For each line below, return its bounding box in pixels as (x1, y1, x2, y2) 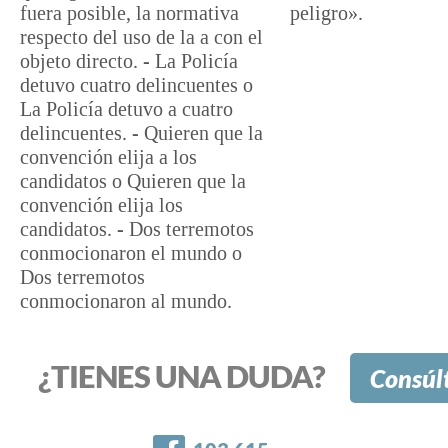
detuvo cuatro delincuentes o (20, 74, 253, 96)
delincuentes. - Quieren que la (20, 122, 263, 144)
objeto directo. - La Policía (20, 50, 238, 72)
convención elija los (20, 194, 183, 216)
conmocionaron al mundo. (20, 290, 232, 312)
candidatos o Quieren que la (20, 170, 246, 192)
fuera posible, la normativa (20, 2, 239, 24)
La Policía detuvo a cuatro (20, 98, 233, 120)
